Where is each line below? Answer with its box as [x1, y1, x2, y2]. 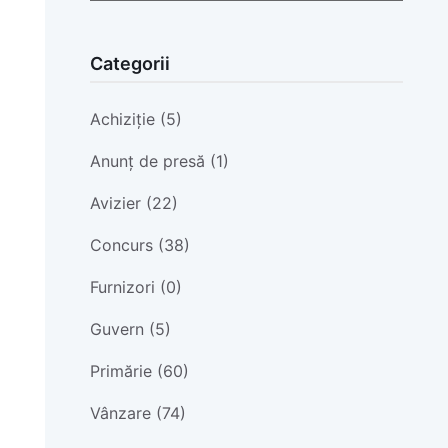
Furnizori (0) [89, 276, 182, 297]
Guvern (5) [89, 318, 171, 339]
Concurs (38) [89, 234, 190, 255]
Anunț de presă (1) [89, 150, 229, 171]
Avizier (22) [89, 192, 178, 213]
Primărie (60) [89, 360, 189, 381]
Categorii [89, 52, 170, 74]
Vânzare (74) [89, 402, 186, 423]
